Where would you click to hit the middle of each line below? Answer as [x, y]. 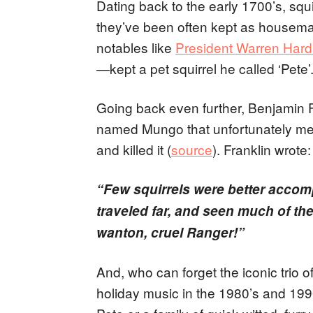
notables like [136, 47]
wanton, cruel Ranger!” [170, 232]
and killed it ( [134, 149]
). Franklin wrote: [262, 149]
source [192, 149]
